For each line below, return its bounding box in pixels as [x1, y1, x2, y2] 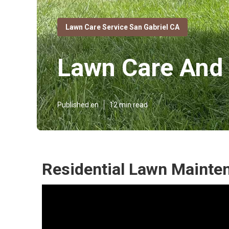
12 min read [109, 101, 148, 109]
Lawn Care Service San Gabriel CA [65, 22, 179, 31]
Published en [57, 101, 99, 109]
